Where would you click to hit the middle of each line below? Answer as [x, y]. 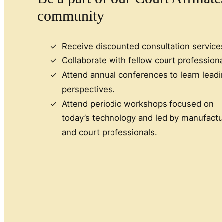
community [71, 16]
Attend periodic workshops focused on [138, 104]
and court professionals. [110, 133]
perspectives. [89, 89]
